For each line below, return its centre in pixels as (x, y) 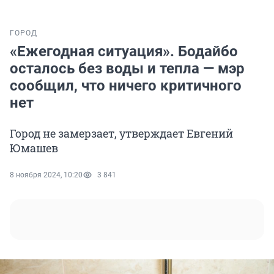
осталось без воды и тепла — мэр (127, 69)
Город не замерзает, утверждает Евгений (121, 134)
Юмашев (34, 148)
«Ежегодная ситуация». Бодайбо (124, 52)
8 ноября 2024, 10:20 (46, 175)
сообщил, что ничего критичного (126, 86)
